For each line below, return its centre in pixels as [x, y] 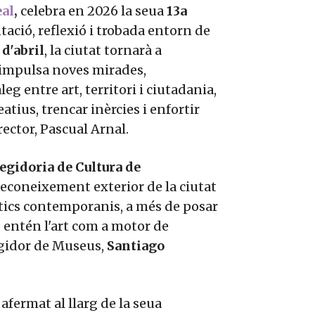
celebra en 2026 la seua [92, 11]
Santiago [136, 246]
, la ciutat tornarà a [103, 51]
